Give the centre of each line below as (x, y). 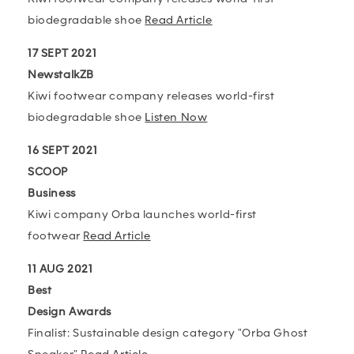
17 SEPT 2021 (62, 53)
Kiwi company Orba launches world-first (142, 215)
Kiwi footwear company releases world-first (151, 96)
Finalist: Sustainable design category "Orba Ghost (168, 333)
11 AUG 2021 (60, 269)
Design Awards (70, 312)
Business (52, 193)
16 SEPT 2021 (63, 151)
